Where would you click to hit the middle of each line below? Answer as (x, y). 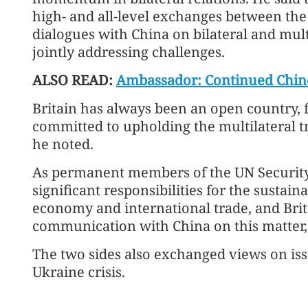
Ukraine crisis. (79, 272)
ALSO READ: (74, 80)
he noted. (63, 144)
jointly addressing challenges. (129, 52)
